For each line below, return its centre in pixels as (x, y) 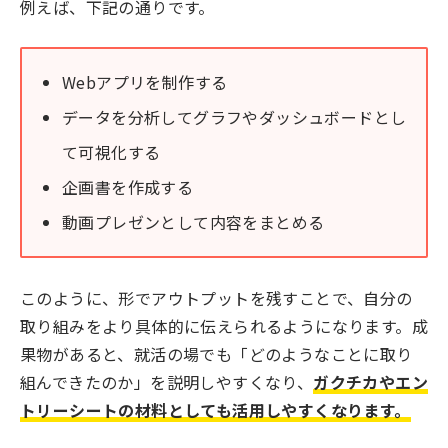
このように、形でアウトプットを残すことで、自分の (216, 297)
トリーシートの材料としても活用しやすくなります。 (215, 409)
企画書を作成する (128, 187)
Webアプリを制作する (145, 82)
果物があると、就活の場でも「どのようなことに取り (216, 353)
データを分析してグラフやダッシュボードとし (234, 117)
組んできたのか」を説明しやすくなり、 (167, 381)
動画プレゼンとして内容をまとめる (193, 222)
